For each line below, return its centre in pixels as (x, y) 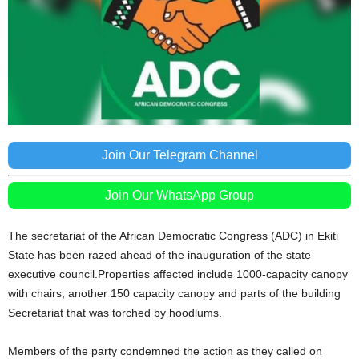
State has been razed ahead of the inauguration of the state (159, 254)
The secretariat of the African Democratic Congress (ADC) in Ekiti (173, 235)
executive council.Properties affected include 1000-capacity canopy (178, 274)
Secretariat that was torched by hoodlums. (115, 312)
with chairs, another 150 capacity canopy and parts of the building (174, 293)
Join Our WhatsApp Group (179, 195)
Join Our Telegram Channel (179, 155)
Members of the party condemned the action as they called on (165, 351)
